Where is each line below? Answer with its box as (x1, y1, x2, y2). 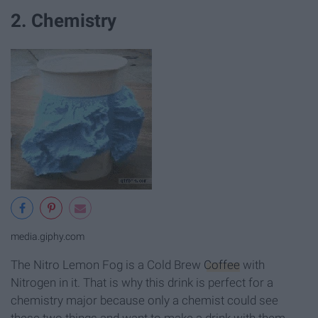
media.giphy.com (11, 231, 84, 243)
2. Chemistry (11, 9, 116, 31)
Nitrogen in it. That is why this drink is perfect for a (11, 275, 273, 290)
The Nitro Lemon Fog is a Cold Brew (11, 258, 204, 273)
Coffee (204, 258, 240, 273)
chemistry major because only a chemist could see (11, 293, 278, 308)
